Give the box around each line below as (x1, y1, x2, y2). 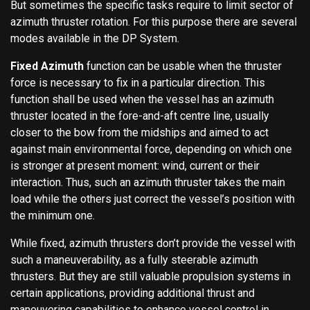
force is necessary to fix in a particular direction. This (10, 75, 265, 89)
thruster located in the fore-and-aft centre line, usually (10, 109, 269, 122)
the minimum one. (10, 208, 95, 222)
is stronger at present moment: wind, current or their (10, 158, 259, 172)
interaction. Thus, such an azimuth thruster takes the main (10, 175, 285, 189)
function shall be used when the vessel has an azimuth (10, 92, 274, 106)
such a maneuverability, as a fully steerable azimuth (10, 253, 258, 266)
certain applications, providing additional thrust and (10, 286, 255, 300)
